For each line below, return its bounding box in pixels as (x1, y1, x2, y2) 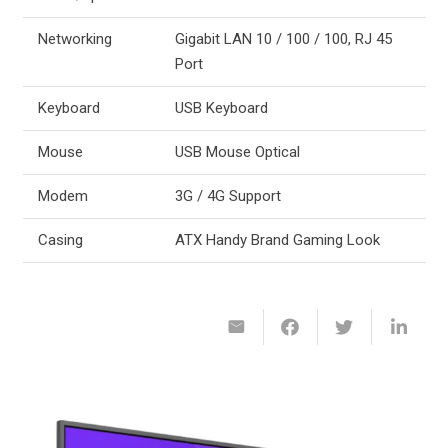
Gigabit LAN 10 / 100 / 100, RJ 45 (174, 29, 392, 48)
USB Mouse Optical (174, 142, 300, 161)
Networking (37, 29, 112, 48)
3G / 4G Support (174, 186, 281, 205)
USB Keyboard (174, 98, 268, 117)
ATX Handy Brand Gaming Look (174, 230, 380, 249)
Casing (37, 230, 83, 249)
